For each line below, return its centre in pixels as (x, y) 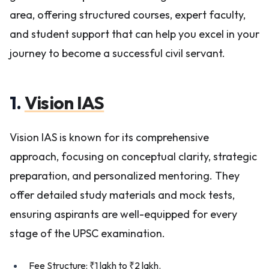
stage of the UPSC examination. (87, 233)
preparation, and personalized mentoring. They (125, 176)
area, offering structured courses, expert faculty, (128, 15)
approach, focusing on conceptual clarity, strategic (133, 156)
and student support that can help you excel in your (134, 34)
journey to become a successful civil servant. (117, 53)
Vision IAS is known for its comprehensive (109, 137)
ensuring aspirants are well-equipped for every (123, 214)
